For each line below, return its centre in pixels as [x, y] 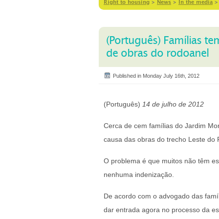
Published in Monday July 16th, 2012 [156, 76]
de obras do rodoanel [157, 53]
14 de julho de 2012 [173, 104]
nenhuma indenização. [139, 175]
